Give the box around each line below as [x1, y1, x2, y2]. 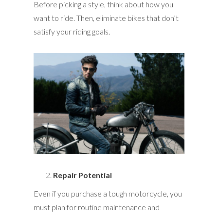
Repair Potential [53, 170, 112, 180]
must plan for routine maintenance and [34, 202, 160, 212]
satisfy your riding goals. [34, 27, 110, 36]
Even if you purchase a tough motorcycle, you [34, 188, 182, 198]
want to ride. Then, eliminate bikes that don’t [34, 13, 179, 23]
